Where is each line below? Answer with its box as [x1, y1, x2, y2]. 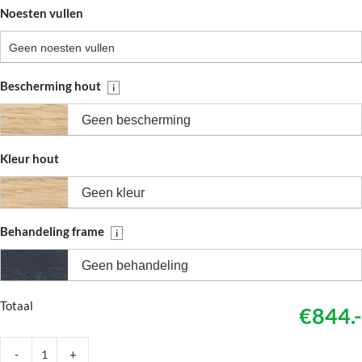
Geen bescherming [82, 113, 191, 127]
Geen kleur [82, 186, 145, 200]
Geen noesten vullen [9, 41, 115, 54]
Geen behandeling [82, 259, 188, 272]
